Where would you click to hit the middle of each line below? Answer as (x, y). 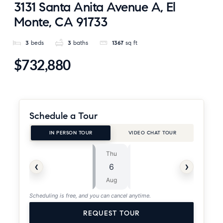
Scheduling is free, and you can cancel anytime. (90, 196)
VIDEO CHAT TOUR (152, 133)
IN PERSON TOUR (71, 133)
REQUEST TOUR (111, 213)
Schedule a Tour (63, 116)
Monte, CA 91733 (61, 22)
